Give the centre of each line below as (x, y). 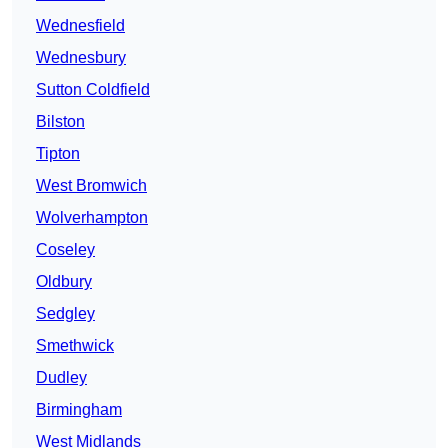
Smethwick (75, 346)
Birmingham (79, 410)
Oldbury (64, 282)
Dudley (61, 378)
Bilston (60, 122)
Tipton (58, 154)
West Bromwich (91, 186)
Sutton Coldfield (93, 90)
